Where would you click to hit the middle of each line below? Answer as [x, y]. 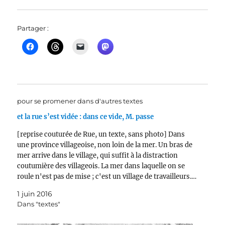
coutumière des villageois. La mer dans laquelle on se [101, 166]
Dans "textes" [39, 204]
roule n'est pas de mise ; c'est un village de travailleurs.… [107, 176]
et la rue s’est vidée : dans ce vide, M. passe [86, 117]
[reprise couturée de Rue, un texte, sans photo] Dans [101, 134]
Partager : [33, 28]
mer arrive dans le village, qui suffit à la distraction [98, 155]
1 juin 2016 [35, 194]
